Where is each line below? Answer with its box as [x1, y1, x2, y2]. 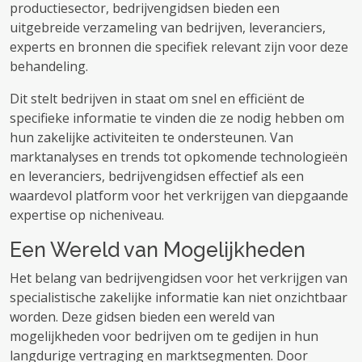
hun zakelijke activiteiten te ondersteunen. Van [10, 128, 293, 146]
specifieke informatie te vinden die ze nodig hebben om [10, 109, 344, 127]
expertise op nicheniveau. [10, 206, 164, 224]
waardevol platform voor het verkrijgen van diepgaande [10, 187, 348, 204]
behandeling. [10, 57, 88, 75]
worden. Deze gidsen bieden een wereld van [10, 308, 275, 326]
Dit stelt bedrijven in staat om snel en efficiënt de [10, 90, 305, 107]
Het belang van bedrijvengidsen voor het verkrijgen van [10, 269, 347, 287]
